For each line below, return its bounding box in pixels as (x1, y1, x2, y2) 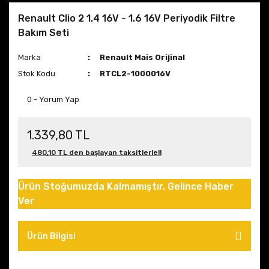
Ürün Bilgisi (27, 231, 76, 241)
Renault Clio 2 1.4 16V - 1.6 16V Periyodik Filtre (18, 13, 235, 24)
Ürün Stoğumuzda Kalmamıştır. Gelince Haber (18, 181, 234, 192)
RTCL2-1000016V (100, 69, 171, 78)
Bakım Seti (18, 27, 69, 38)
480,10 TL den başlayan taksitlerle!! (32, 148, 162, 157)
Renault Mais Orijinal (100, 53, 186, 62)
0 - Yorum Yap (27, 95, 79, 104)
